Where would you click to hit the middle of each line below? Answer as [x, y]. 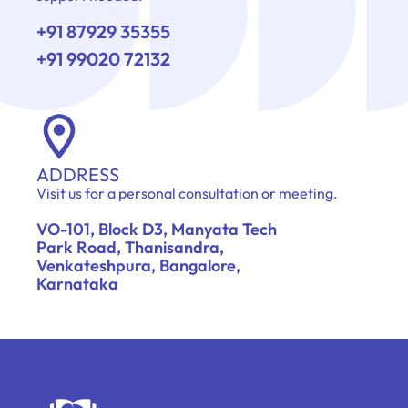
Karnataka [77, 284]
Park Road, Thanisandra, [130, 248]
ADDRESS [78, 175]
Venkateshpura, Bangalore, [138, 266]
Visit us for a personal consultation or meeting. [187, 194]
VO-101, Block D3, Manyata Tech [157, 229]
